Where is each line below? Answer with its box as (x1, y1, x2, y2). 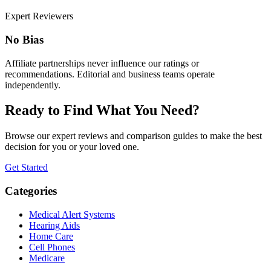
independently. (5, 79, 60, 90)
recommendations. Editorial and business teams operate (5, 68, 215, 79)
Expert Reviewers (5, 11, 73, 22)
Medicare (29, 252, 65, 263)
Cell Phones (29, 241, 75, 252)
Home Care (29, 230, 73, 241)
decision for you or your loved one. (5, 142, 139, 152)
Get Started (5, 162, 48, 173)
